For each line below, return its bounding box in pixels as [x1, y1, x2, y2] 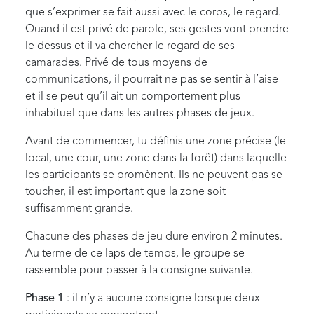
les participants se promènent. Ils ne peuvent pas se [25, 170, 282, 181]
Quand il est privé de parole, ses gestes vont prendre [25, 24, 289, 35]
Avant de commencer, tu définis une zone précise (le [25, 136, 286, 147]
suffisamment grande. [25, 203, 133, 214]
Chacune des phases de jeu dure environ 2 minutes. [25, 231, 282, 243]
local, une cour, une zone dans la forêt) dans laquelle [25, 153, 287, 164]
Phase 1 [25, 293, 64, 304]
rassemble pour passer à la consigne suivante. [25, 265, 253, 276]
